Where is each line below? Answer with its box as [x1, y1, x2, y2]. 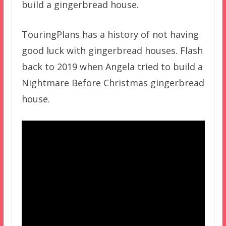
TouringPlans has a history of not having [21, 28, 199, 40]
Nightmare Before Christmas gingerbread [21, 76, 204, 89]
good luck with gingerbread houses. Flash [21, 44, 203, 56]
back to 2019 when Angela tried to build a [21, 60, 203, 73]
